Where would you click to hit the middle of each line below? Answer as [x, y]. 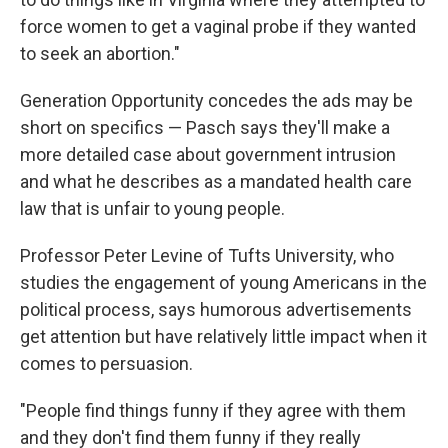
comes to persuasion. [106, 363]
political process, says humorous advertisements [216, 309]
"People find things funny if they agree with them [213, 410]
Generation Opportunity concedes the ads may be [216, 100]
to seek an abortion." [100, 53]
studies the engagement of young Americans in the [223, 282]
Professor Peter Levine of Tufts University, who [207, 255]
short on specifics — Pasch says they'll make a [205, 127]
